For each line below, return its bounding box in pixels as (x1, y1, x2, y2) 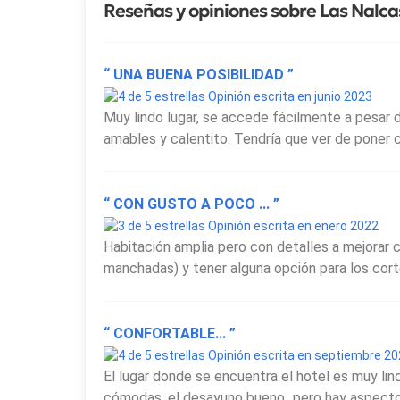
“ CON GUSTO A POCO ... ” (104, 196, 279, 213)
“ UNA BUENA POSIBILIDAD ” (104, 66, 294, 84)
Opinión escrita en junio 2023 (205, 89, 372, 104)
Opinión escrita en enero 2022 (205, 219, 379, 234)
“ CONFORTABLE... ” (104, 325, 236, 343)
